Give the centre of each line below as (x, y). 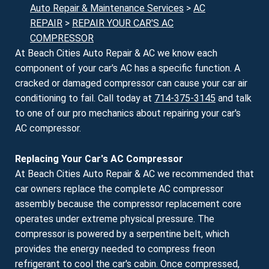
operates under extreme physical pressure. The (115, 219)
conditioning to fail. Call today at (85, 98)
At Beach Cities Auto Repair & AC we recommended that (134, 174)
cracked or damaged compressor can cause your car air (131, 83)
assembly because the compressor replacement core (128, 204)
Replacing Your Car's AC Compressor (99, 159)
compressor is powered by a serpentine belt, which (122, 234)
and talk (234, 98)
